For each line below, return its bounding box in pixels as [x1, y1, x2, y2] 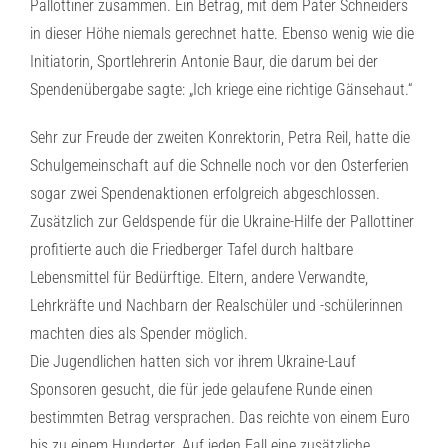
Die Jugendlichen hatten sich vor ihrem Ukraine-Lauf [30, 352, 356, 371]
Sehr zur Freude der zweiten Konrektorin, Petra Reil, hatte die [30, 128, 410, 147]
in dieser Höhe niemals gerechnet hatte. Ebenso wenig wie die [30, 24, 414, 43]
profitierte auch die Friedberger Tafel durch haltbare [30, 240, 353, 259]
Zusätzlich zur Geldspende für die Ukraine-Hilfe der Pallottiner [30, 212, 414, 231]
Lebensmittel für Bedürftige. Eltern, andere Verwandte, [30, 268, 368, 287]
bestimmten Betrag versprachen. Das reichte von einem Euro [30, 408, 410, 427]
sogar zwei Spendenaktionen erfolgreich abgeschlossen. [30, 184, 380, 203]
